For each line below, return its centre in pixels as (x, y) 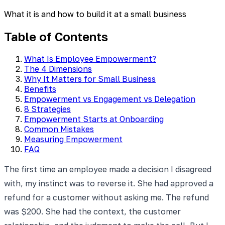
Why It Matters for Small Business (90, 79)
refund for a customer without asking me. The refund (106, 197)
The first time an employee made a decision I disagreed (108, 169)
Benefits (40, 89)
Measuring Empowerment (73, 139)
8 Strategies (47, 109)
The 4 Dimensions (58, 69)
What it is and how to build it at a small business (95, 14)
